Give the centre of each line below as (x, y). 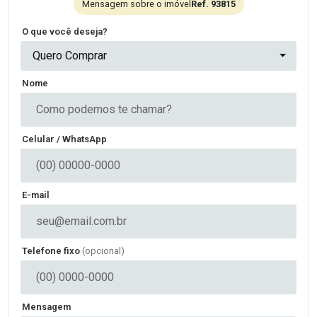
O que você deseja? (65, 31)
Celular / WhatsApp (64, 139)
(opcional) (103, 251)
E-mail (36, 195)
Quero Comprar (70, 56)
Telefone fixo (52, 251)
